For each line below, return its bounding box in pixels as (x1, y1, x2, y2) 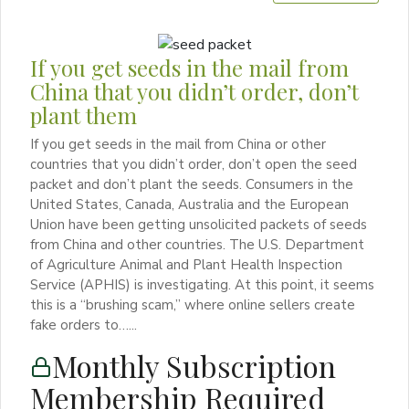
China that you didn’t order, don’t (30, 77, 359, 107)
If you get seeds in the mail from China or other (30, 135, 326, 154)
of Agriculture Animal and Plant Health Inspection (30, 256, 342, 275)
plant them (30, 100, 137, 131)
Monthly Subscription (52, 346, 336, 386)
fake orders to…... (30, 316, 137, 335)
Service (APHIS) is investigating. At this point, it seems (30, 276, 374, 295)
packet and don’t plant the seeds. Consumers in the (30, 175, 353, 194)
